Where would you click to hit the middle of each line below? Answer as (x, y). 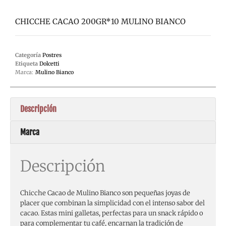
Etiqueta (26, 64)
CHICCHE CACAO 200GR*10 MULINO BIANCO (100, 22)
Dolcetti (49, 64)
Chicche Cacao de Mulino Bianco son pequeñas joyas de (105, 193)
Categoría (28, 55)
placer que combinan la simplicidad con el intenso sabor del (112, 203)
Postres (52, 55)
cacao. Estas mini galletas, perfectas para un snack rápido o (111, 213)
